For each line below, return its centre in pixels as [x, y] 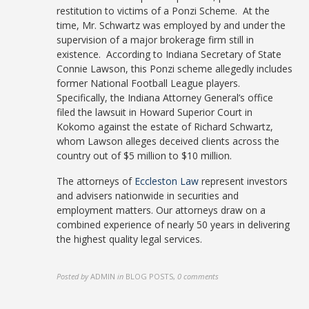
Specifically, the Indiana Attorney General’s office [165, 98]
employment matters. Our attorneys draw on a [161, 210]
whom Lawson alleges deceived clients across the [168, 141]
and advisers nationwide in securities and [148, 196]
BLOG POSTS [150, 276]
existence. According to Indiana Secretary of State [169, 54]
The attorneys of [96, 181]
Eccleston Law [167, 181]
